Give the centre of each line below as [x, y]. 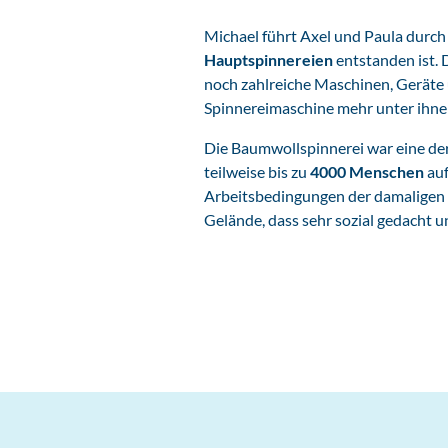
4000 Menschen [367, 171]
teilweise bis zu [257, 171]
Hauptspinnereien [268, 59]
